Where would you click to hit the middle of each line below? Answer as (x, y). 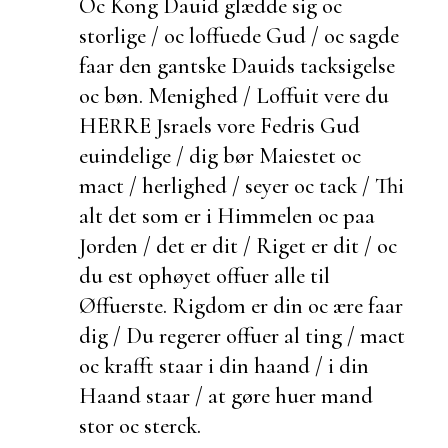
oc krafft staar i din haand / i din (224, 365)
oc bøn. (111, 95)
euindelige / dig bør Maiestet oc (220, 155)
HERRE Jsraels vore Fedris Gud (219, 125)
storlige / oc (134, 35)
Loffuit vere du (322, 95)
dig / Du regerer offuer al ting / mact (242, 335)
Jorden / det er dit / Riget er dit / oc (238, 245)
